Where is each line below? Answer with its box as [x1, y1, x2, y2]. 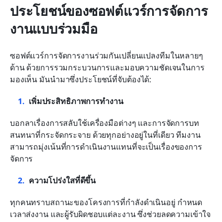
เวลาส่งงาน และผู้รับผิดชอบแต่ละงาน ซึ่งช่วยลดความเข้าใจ [10, 208, 211, 220]
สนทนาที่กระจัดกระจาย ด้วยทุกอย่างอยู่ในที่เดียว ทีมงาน [10, 129, 201, 140]
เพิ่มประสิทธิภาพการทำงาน [29, 95, 123, 107]
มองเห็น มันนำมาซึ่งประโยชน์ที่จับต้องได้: [10, 73, 152, 85]
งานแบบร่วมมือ [10, 19, 98, 38]
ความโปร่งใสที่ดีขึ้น [29, 174, 96, 186]
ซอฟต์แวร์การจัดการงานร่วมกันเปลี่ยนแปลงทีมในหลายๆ [10, 50, 203, 61]
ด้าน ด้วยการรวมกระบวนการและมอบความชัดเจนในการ [10, 61, 205, 73]
